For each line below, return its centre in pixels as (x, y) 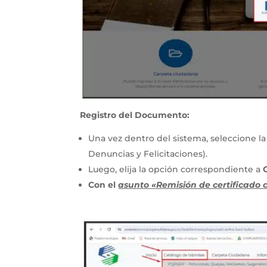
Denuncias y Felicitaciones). (148, 154)
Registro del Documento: (135, 115)
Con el (103, 185)
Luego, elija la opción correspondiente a (176, 169)
